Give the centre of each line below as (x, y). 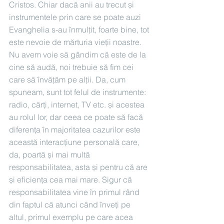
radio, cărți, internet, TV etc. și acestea (78, 105)
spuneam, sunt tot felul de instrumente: (78, 92)
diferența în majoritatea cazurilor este (76, 130)
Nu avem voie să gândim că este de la (78, 55)
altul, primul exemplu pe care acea (72, 217)
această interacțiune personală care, (75, 142)
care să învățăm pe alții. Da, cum (68, 80)
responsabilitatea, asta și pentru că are (79, 167)
